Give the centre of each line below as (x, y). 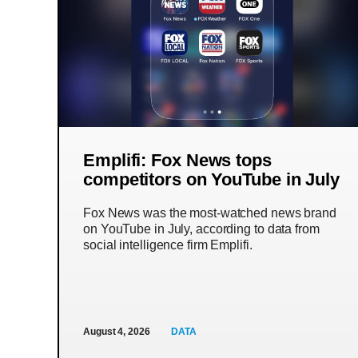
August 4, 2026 (117, 332)
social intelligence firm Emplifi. (168, 245)
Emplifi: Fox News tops (177, 160)
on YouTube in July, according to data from (201, 229)
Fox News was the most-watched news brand (210, 213)
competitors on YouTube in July (211, 179)
